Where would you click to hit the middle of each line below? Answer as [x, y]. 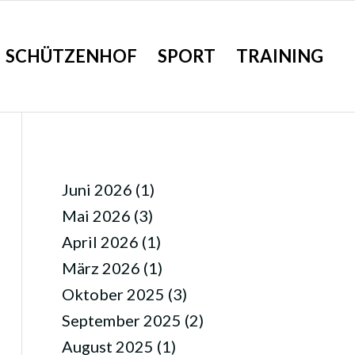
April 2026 [100, 242]
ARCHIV [88, 161]
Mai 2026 [96, 216]
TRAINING [280, 56]
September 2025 [121, 320]
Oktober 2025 [113, 294]
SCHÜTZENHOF [72, 56]
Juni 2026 [97, 189]
